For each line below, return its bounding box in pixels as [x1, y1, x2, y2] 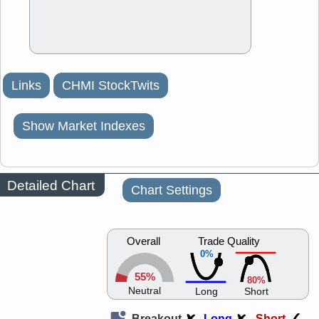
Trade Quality [198, 234, 260, 249]
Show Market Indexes [22, 117, 145, 135]
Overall [127, 234, 160, 249]
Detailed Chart [7, 176, 95, 194]
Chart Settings [131, 182, 212, 199]
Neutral [128, 284, 161, 298]
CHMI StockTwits [62, 77, 159, 95]
